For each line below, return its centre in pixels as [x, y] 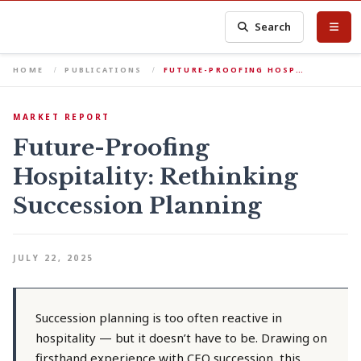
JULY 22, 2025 [54, 258]
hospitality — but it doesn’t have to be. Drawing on [181, 338]
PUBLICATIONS [104, 70]
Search [273, 27]
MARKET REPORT [62, 117]
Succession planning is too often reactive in [159, 317]
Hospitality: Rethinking [156, 177]
